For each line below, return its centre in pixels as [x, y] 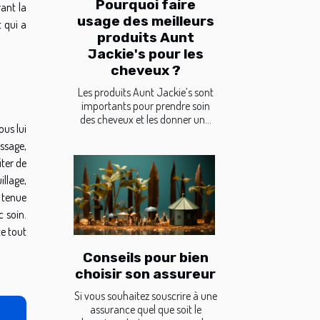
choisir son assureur [145, 274]
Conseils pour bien [145, 258]
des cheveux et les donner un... [145, 119]
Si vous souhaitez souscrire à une [145, 296]
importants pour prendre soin [145, 105]
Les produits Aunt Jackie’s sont [145, 92]
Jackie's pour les [145, 54]
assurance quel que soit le [145, 310]
